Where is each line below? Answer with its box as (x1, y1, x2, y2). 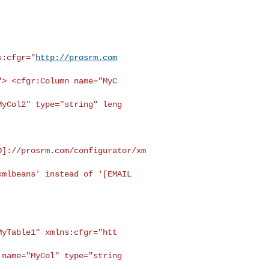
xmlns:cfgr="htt (44, 227, 117, 237)
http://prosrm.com (35, 52, 117, 62)
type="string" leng (35, 99, 122, 109)
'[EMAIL (97, 169, 131, 179)
